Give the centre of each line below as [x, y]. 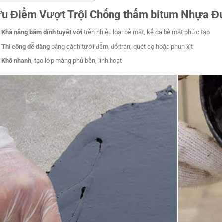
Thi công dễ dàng [26, 47]
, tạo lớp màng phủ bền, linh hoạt [77, 61]
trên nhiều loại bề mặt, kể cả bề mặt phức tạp [146, 32]
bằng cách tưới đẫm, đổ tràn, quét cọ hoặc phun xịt [121, 47]
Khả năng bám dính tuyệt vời [42, 32]
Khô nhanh [17, 61]
